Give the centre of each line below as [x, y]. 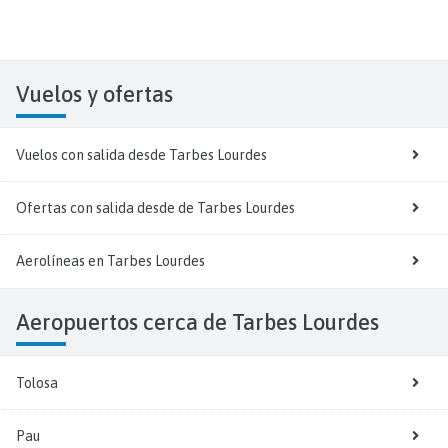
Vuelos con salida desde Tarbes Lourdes [141, 154]
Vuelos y [66, 93]
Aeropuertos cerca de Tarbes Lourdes [204, 321]
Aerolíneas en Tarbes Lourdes [110, 260]
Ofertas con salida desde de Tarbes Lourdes [155, 207]
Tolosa [37, 382]
